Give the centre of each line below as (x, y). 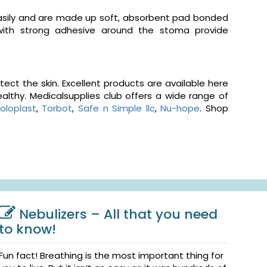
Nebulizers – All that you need (119, 215)
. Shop (214, 108)
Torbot (57, 108)
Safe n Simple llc (117, 108)
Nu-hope (180, 108)
